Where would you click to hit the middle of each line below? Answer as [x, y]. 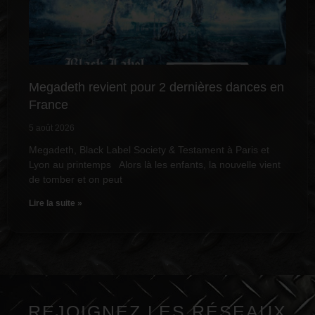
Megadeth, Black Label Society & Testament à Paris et [149, 150]
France [49, 105]
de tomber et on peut [76, 180]
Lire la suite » [56, 204]
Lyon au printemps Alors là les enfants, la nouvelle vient [155, 165]
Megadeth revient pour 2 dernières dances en [156, 88]
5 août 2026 [52, 128]
